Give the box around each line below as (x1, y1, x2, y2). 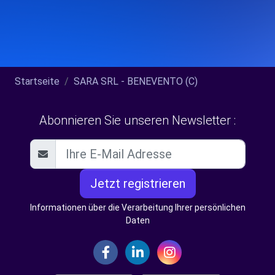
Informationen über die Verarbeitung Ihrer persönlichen (29, 203, 246, 212)
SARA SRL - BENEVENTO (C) (74, 76, 198, 87)
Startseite (15, 76, 60, 87)
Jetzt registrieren (90, 176, 185, 191)
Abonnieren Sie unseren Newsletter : (39, 113, 236, 128)
